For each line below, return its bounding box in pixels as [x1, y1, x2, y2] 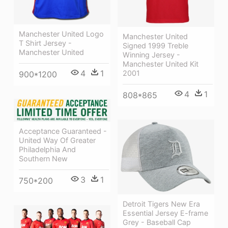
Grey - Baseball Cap [123, 218, 191, 227]
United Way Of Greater [19, 136, 96, 145]
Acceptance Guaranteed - [19, 127, 107, 136]
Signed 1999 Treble [123, 41, 188, 50]
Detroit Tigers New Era [123, 199, 200, 209]
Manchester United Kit [123, 59, 198, 68]
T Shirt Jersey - [19, 38, 72, 47]
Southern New [19, 154, 68, 163]
